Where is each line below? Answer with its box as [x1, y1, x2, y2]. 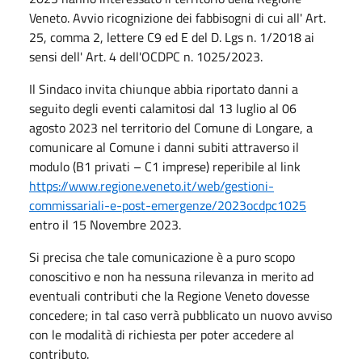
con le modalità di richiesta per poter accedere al [29, 324, 294, 344]
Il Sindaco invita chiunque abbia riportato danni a [29, 78, 298, 99]
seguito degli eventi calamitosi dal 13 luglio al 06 [29, 98, 297, 118]
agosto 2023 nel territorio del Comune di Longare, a [29, 117, 313, 137]
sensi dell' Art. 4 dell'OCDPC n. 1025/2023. [29, 46, 263, 66]
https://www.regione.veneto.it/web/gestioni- [29, 175, 274, 196]
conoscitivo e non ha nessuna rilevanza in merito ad [29, 266, 314, 286]
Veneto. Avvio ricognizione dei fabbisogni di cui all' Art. [29, 7, 326, 27]
